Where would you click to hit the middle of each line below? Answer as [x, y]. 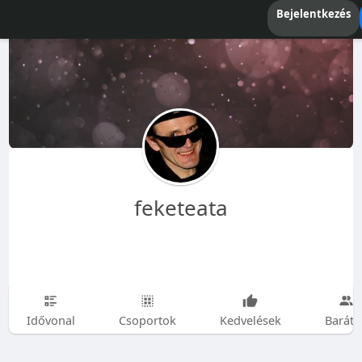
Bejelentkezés [313, 14]
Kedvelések [250, 320]
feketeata [181, 208]
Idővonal [51, 320]
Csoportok [147, 320]
